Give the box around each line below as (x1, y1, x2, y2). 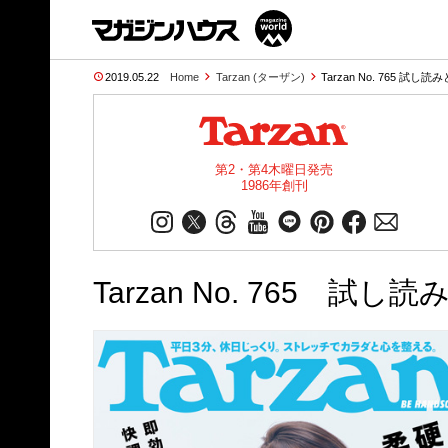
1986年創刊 (240, 178, 308, 193)
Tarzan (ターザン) (215, 71, 305, 83)
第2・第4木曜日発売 (215, 162, 333, 177)
